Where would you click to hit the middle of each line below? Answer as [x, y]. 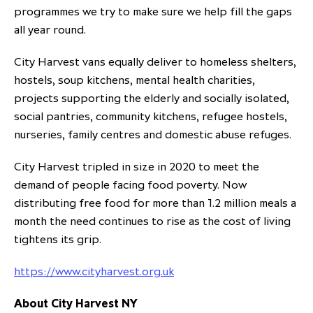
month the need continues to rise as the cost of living [152, 221]
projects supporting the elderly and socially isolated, [152, 98]
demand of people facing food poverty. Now [130, 185]
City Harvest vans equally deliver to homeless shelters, [155, 62]
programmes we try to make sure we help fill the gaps [153, 12]
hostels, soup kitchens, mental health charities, [136, 80]
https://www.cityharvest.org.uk [94, 271]
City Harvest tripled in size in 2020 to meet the [137, 167]
